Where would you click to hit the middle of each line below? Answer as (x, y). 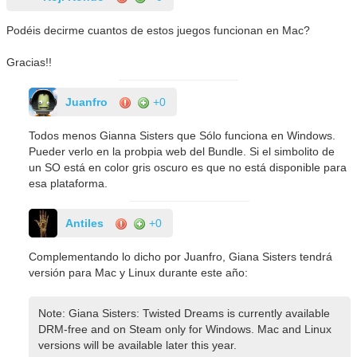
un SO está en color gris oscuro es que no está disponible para (188, 168)
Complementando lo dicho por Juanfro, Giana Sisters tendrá (181, 257)
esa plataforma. (69, 184)
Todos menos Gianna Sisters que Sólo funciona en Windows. (182, 136)
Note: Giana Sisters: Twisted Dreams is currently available (184, 314)
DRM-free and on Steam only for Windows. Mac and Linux (184, 330)
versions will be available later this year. (137, 345)
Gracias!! (29, 63)
